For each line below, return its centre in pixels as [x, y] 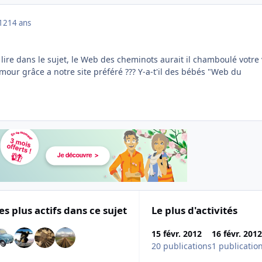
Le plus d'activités [194, 211]
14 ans [19, 23]
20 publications [182, 246]
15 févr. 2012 [177, 233]
